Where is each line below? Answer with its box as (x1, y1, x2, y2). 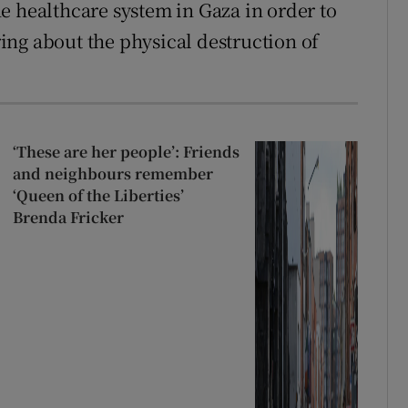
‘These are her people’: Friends (12, 140, 240, 162)
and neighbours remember (12, 162, 213, 184)
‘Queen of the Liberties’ (12, 184, 184, 206)
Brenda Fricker (12, 206, 124, 228)
